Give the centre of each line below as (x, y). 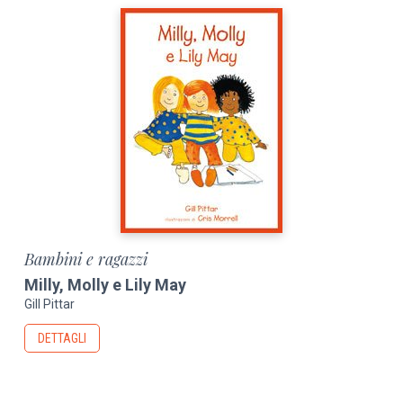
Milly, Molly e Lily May (106, 284)
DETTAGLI (63, 339)
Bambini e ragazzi (86, 259)
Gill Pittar (50, 304)
